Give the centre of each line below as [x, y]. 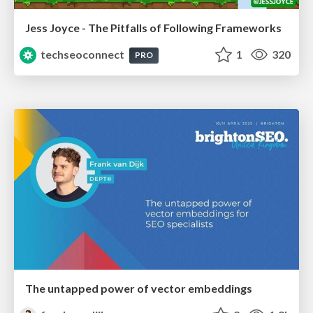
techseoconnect [83, 54]
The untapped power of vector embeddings [139, 288]
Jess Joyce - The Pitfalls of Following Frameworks [153, 28]
